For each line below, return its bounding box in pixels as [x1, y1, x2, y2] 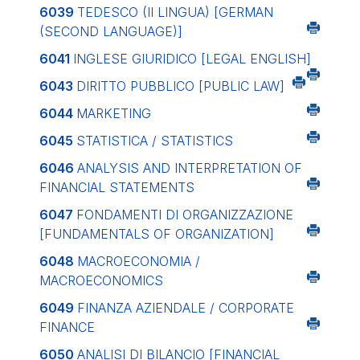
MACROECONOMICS [39, 272, 163, 288]
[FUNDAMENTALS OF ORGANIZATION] [39, 226, 274, 242]
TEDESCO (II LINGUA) [77, 4, 214, 20]
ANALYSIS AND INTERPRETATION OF [77, 160, 302, 176]
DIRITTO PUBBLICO [76, 78, 198, 94]
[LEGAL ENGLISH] [201, 51, 311, 67]
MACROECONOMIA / [77, 253, 200, 269]
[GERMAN [214, 4, 273, 20]
